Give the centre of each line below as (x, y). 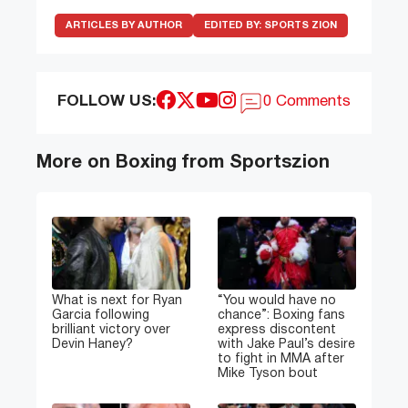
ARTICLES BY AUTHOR (124, 26)
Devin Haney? (92, 345)
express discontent (277, 331)
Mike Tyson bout (268, 374)
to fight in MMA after (281, 360)
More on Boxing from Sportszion (183, 163)
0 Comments (307, 102)
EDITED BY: (234, 26)
